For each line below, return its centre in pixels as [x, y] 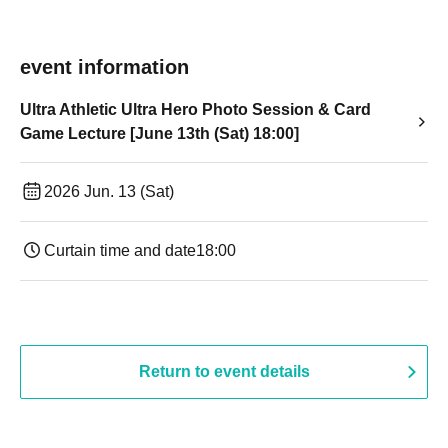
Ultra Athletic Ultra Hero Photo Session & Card [195, 109]
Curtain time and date [120, 250]
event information [104, 67]
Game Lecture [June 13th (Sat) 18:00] [159, 133]
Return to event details [224, 371]
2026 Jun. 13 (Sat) [109, 191]
